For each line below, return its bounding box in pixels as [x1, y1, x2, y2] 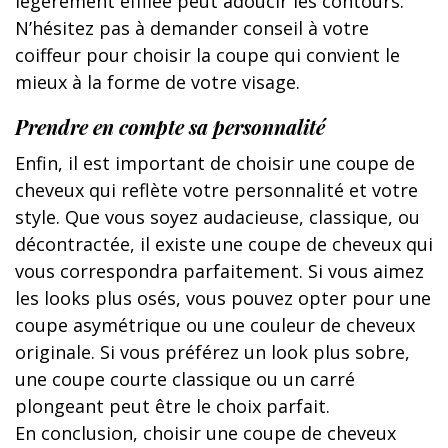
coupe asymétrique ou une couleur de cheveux [15, 312, 415, 337]
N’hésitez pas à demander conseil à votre [15, 15, 369, 40]
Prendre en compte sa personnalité [15, 112, 325, 140]
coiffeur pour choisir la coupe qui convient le [15, 42, 400, 67]
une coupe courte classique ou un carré [15, 366, 355, 391]
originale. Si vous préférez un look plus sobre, [15, 339, 410, 364]
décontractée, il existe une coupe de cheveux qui [15, 231, 433, 256]
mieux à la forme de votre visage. [15, 69, 300, 94]
